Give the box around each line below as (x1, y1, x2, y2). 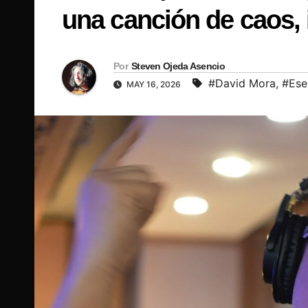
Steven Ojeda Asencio (131, 60, 225, 71)
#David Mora (208, 76, 276, 90)
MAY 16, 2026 (124, 78, 183, 89)
